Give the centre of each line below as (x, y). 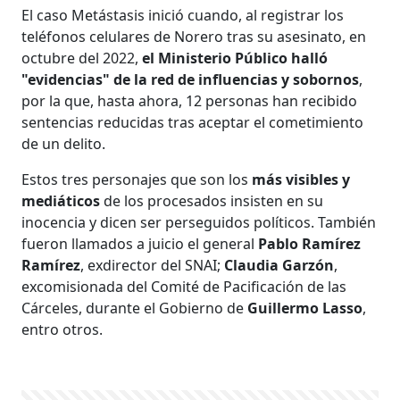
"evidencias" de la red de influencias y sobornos (191, 79)
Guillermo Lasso (305, 308)
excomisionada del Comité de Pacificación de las (184, 286)
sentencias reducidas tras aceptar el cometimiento (193, 122)
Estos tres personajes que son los (137, 179)
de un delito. (64, 143)
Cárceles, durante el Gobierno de (135, 308)
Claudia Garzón (279, 265)
